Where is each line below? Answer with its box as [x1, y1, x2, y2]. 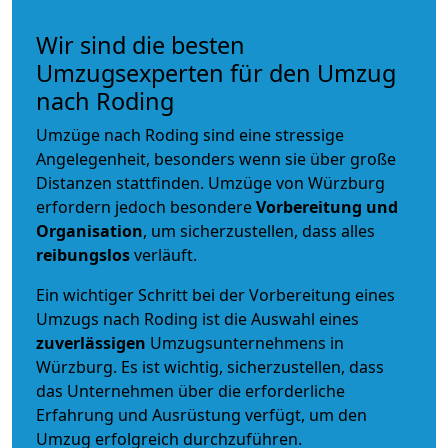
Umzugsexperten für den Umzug [36, 56, 396, 89]
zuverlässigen [36, 331, 150, 354]
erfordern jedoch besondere [36, 195, 256, 218]
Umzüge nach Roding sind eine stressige [36, 123, 344, 146]
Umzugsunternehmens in [150, 331, 344, 354]
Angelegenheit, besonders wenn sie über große [36, 147, 396, 170]
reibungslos [36, 243, 130, 266]
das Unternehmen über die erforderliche [36, 379, 345, 402]
